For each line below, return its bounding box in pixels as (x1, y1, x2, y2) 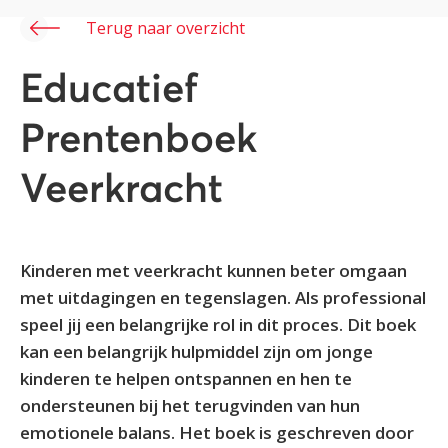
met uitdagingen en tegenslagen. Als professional (20, 285, 426, 309)
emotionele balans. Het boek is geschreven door (20, 420, 414, 444)
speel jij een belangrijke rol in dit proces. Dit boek (20, 312, 416, 336)
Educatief (20, 70, 198, 111)
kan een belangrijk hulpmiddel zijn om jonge (20, 339, 373, 363)
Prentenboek (20, 120, 257, 161)
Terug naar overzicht (86, 16, 245, 39)
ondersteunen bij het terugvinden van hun (20, 393, 360, 417)
